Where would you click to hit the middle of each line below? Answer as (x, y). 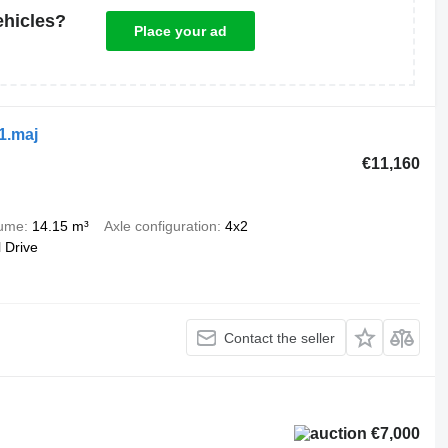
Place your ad (180, 31)
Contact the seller (280, 337)
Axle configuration (160, 226)
